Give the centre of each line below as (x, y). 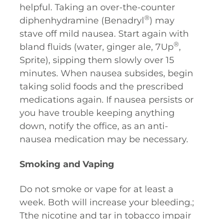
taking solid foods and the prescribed (101, 87)
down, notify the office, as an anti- (94, 126)
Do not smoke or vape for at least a (97, 189)
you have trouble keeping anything (97, 113)
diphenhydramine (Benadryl (82, 21)
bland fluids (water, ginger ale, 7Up (97, 47)
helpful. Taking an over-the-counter (97, 7)
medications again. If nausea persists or (107, 100)
